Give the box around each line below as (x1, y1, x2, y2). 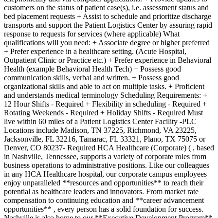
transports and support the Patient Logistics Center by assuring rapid (4, 20, 212, 29)
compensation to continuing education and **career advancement (4, 196, 204, 204)
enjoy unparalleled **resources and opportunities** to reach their (4, 178, 203, 187)
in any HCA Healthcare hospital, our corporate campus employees (4, 169, 207, 178)
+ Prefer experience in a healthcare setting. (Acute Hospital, (4, 47, 186, 55)
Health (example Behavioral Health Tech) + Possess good (4, 64, 181, 73)
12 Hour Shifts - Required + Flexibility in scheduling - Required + (4, 99, 207, 108)
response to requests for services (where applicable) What (4, 29, 180, 38)
